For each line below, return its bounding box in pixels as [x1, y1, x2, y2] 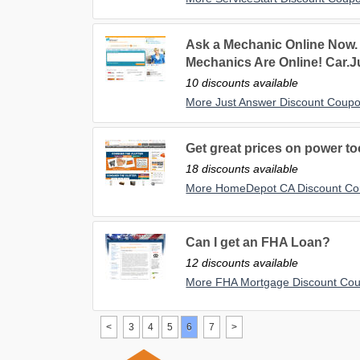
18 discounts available [186, 162, 299, 176]
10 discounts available [186, 76, 299, 90]
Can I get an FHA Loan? [186, 235, 331, 250]
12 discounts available [186, 256, 299, 270]
